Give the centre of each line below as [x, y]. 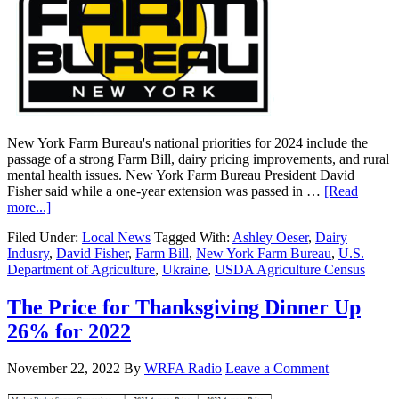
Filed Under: [45, 237]
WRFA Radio [183, 369]
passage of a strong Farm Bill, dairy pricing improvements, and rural [198, 159]
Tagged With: [193, 237]
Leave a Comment [277, 369]
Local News [116, 237]
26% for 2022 [69, 331]
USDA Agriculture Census [290, 269]
